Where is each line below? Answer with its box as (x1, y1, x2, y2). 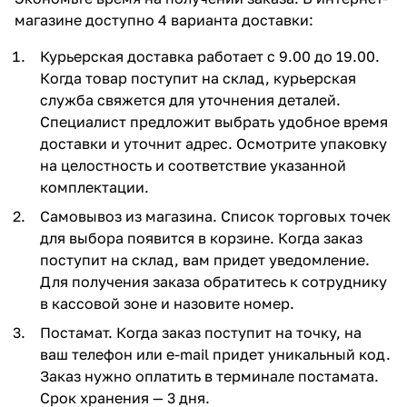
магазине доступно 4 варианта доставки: (15, 10, 313, 29)
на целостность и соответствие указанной (40, 155, 346, 174)
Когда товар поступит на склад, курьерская (40, 68, 356, 87)
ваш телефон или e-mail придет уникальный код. (40, 344, 391, 363)
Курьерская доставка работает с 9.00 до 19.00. (40, 46, 380, 65)
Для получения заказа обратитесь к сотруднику (40, 272, 387, 291)
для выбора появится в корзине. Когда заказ (40, 228, 362, 247)
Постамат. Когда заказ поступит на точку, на (40, 323, 362, 342)
